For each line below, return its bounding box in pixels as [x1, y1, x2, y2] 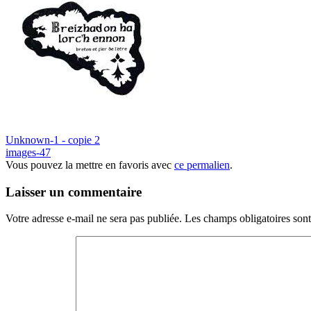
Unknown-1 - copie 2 [6, 133, 100, 146]
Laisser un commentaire [6, 184, 142, 199]
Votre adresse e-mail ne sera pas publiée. [6, 212, 182, 225]
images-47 [6, 146, 51, 158]
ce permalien [174, 158, 230, 171]
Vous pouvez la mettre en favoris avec [6, 158, 174, 171]
